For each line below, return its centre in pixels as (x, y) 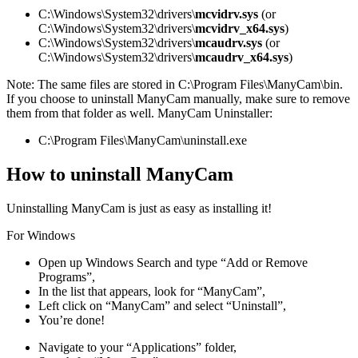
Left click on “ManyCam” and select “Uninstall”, (162, 306)
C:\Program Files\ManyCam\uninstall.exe (143, 141)
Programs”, (67, 277)
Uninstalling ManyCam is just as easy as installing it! (139, 209)
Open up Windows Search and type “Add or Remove (173, 263)
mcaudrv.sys (229, 43)
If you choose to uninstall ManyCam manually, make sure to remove (178, 99)
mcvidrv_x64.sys (240, 29)
